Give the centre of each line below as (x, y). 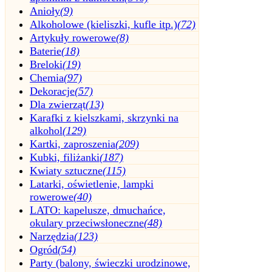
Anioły (45, 11)
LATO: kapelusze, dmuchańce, (98, 210)
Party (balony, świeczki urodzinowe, (110, 263)
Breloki (46, 65)
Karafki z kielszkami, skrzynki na (104, 118)
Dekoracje (52, 91)
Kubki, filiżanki (65, 158)
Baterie (46, 51)
